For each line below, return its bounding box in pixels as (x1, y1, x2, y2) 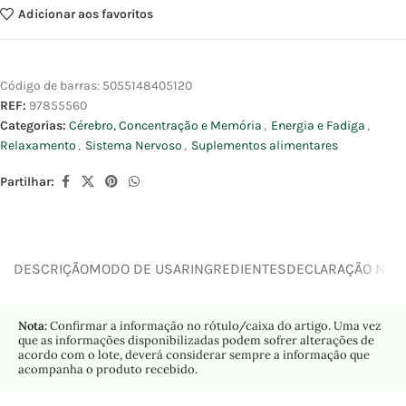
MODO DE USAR (89, 259, 190, 277)
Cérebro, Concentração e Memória (69, 118, 262, 134)
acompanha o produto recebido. (18, 362, 198, 378)
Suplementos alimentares (191, 138, 338, 154)
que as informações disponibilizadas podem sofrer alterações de (18, 333, 374, 349)
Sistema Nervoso (85, 138, 182, 154)
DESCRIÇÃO (14, 259, 89, 277)
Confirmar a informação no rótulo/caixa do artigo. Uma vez (47, 318, 382, 334)
